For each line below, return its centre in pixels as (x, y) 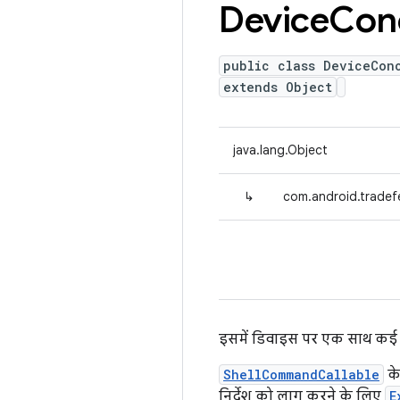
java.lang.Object (280, 150)
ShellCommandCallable (301, 375)
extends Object (278, 87)
